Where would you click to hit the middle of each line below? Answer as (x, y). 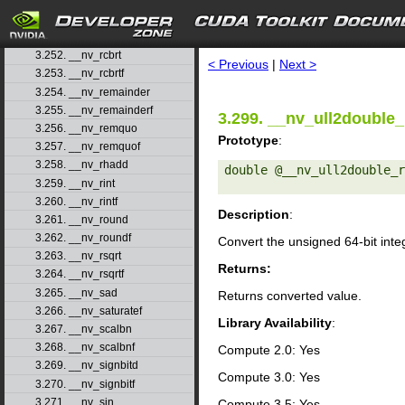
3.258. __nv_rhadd (81, 165)
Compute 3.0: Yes (269, 377)
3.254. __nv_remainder (92, 92)
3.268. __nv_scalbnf (85, 348)
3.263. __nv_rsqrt (78, 256)
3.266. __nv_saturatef (88, 311)
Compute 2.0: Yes (269, 349)
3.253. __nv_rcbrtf (79, 74)
